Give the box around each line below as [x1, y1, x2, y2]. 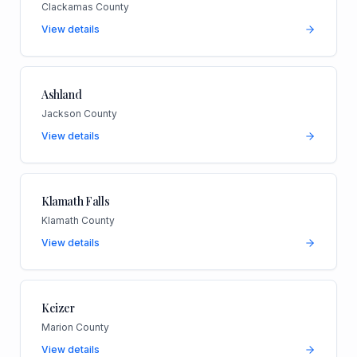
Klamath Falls [41, 193, 110, 209]
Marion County [41, 320, 109, 333]
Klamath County [41, 214, 115, 226]
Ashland [41, 86, 82, 102]
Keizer [41, 300, 75, 316]
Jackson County [41, 107, 117, 120]
